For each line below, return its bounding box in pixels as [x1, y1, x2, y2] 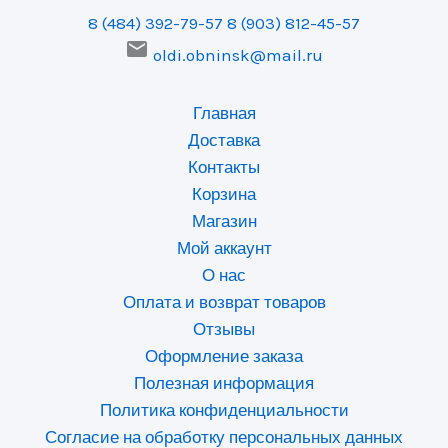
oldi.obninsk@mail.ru [153, 44, 323, 65]
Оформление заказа [145, 346, 303, 366]
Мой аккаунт [176, 238, 272, 258]
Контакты [188, 157, 260, 177]
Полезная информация [134, 373, 314, 393]
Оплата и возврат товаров [122, 292, 326, 312]
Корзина [192, 184, 256, 204]
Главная [192, 103, 256, 123]
